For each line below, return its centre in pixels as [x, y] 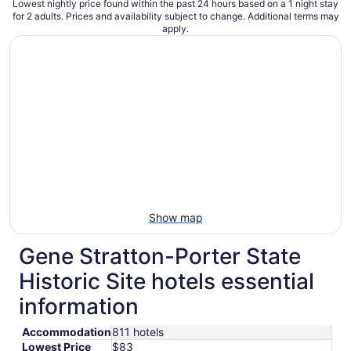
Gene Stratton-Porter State [160, 256]
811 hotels [138, 331]
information [79, 306]
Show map [175, 217]
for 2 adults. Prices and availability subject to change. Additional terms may [175, 16]
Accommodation [67, 331]
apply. [175, 28]
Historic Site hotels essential [166, 281]
